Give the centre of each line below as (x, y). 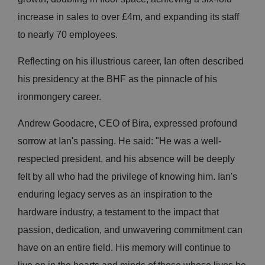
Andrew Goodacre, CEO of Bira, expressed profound (127, 124)
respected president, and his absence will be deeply (126, 159)
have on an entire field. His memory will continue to (124, 248)
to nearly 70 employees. (68, 35)
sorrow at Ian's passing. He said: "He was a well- (119, 141)
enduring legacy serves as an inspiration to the (115, 195)
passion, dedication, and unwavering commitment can (130, 230)
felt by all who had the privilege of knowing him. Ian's (127, 177)
